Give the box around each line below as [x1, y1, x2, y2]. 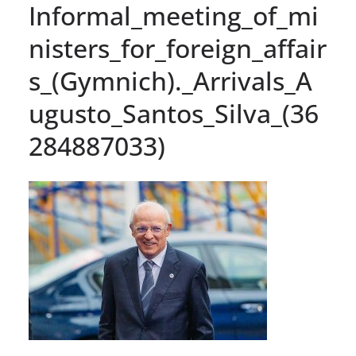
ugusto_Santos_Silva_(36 [29, 96, 319, 131]
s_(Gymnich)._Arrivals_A [29, 64, 312, 99]
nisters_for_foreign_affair [29, 31, 327, 66]
